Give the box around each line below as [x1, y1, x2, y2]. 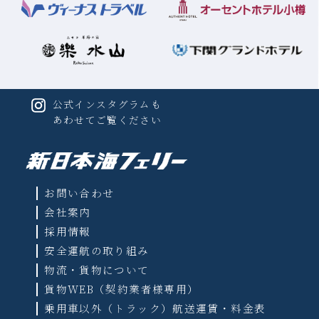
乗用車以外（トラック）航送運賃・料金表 [44, 300, 266, 316]
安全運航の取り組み [44, 243, 150, 258]
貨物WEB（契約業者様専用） [44, 281, 199, 297]
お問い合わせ [44, 185, 115, 201]
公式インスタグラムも [52, 96, 162, 111]
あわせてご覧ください [52, 112, 162, 127]
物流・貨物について [44, 262, 150, 278]
